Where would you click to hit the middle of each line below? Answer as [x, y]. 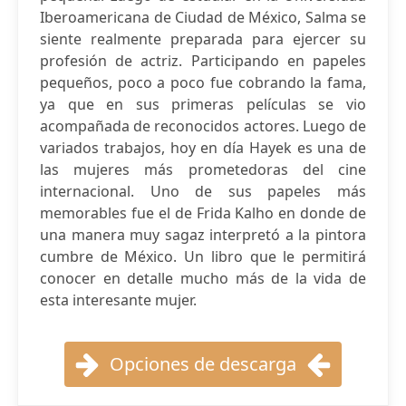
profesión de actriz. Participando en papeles [203, 61]
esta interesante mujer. [118, 300]
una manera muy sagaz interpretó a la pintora [203, 235]
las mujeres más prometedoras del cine [203, 169]
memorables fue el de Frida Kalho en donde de [203, 213]
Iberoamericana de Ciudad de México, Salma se [203, 17]
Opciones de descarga [203, 364]
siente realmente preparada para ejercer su [203, 39]
